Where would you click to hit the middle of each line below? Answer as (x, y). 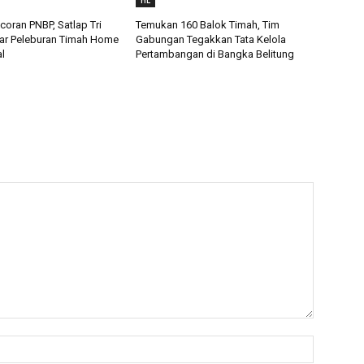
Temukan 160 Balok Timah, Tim (208, 25)
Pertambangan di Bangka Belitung (215, 54)
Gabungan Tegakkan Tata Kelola (211, 40)
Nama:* (334, 343)
